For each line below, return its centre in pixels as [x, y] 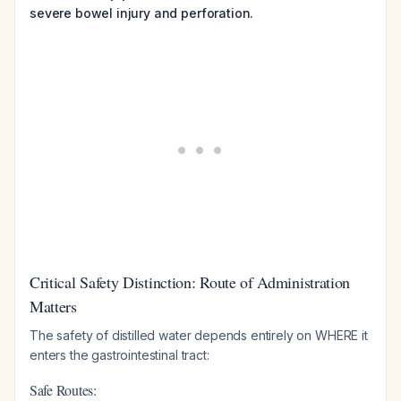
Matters [53, 306]
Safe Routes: [63, 390]
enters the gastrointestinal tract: [119, 355]
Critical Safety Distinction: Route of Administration [190, 282]
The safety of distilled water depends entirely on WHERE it [199, 335]
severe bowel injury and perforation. [142, 13]
